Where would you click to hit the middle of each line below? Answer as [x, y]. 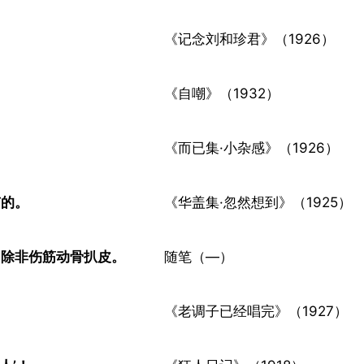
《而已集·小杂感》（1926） [251, 148]
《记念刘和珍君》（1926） [249, 39]
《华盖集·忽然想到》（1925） [258, 202]
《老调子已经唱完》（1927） [256, 311]
